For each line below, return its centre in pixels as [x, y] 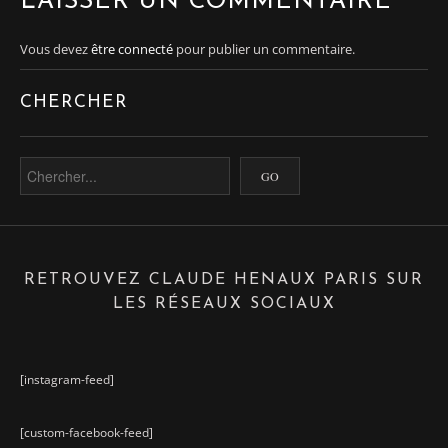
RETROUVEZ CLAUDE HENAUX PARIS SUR [224, 280]
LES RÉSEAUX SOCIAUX [224, 304]
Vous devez [55, 49]
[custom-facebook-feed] [86, 432]
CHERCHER [74, 102]
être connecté [132, 49]
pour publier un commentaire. [264, 49]
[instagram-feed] [67, 379]
